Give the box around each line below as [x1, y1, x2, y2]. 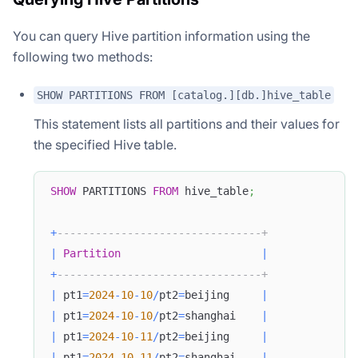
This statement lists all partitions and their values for [34, 115, 340, 132]
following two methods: [13, 49, 153, 66]
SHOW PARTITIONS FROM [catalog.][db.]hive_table [37, 88, 331, 101]
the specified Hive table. [34, 136, 177, 153]
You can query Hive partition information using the [13, 28, 310, 45]
